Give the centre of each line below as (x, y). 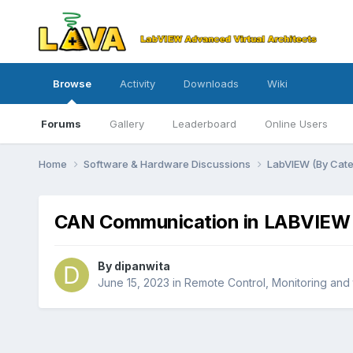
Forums (61, 124)
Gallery (126, 124)
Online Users (296, 124)
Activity (137, 84)
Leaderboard (204, 124)
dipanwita (142, 266)
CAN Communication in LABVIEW (202, 221)
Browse (72, 84)
